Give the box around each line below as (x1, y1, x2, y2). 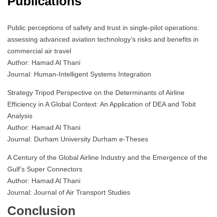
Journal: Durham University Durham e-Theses (7, 135, 148, 143)
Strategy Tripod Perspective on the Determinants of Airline (7, 89, 185, 97)
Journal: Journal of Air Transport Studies (7, 188, 130, 197)
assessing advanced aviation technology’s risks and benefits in (7, 35, 199, 44)
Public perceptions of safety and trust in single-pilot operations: (7, 24, 199, 32)
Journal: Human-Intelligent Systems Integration (7, 70, 151, 78)
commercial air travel (7, 47, 71, 55)
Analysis (7, 112, 32, 120)
